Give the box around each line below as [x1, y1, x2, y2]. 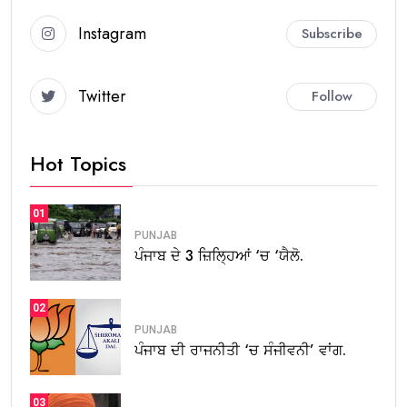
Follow [311, 85, 352, 106]
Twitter [78, 84, 126, 108]
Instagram [78, 21, 146, 45]
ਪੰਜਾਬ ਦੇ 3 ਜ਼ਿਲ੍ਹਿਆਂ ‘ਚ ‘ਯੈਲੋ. [134, 244, 303, 266]
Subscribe [301, 23, 362, 44]
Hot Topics [30, 149, 126, 179]
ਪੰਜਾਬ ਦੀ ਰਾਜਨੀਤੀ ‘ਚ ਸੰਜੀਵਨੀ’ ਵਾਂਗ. [134, 339, 346, 361]
